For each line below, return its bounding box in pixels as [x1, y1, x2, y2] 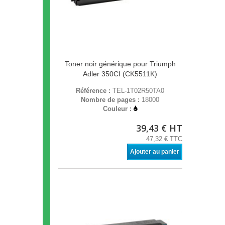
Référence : [76, 87, 113, 95]
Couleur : [103, 105, 134, 113]
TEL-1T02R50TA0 [113, 87, 164, 95]
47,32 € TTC [146, 135, 182, 143]
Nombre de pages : [81, 96, 142, 104]
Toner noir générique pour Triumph [64, 60, 176, 68]
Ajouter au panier [130, 148, 179, 156]
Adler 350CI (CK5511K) [83, 70, 157, 78]
